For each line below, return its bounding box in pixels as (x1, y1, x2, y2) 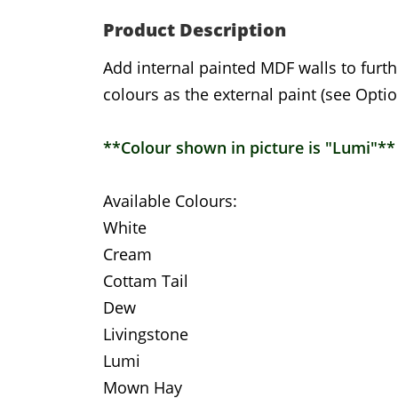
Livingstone (103, 323, 188, 345)
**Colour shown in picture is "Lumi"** (103, 137, 395, 158)
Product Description (103, 18, 286, 42)
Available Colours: (103, 190, 237, 211)
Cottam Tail (103, 270, 188, 291)
